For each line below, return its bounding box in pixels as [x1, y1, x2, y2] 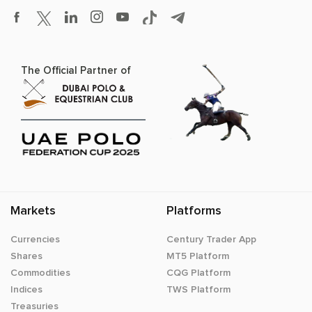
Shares [10, 249, 42, 262]
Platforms [166, 203, 221, 218]
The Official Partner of [21, 64, 131, 77]
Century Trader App [166, 233, 256, 245]
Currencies [10, 233, 60, 245]
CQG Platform [166, 266, 231, 279]
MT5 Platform [166, 249, 229, 262]
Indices [10, 283, 42, 295]
